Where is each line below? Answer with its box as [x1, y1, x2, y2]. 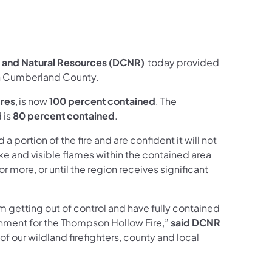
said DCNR [171, 216, 220, 229]
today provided [146, 55, 219, 69]
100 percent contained [49, 94, 155, 107]
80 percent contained [13, 109, 115, 122]
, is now [15, 94, 49, 107]
